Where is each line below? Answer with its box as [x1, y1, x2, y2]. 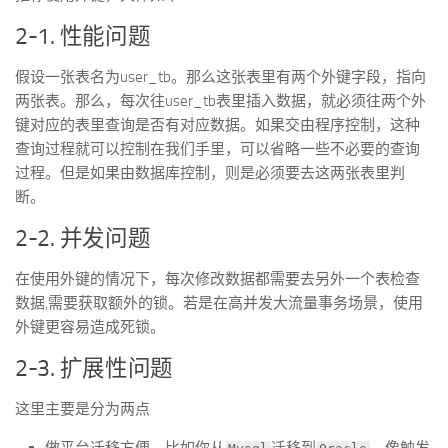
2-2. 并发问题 [15, 225, 151, 252]
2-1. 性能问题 [15, 23, 151, 50]
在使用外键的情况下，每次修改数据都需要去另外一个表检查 [15, 270, 420, 288]
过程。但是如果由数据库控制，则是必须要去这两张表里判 [15, 164, 405, 182]
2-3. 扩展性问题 [15, 355, 173, 382]
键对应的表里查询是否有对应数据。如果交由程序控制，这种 [15, 116, 420, 134]
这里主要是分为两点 [15, 400, 150, 418]
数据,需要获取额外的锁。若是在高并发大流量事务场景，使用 [15, 294, 423, 312]
